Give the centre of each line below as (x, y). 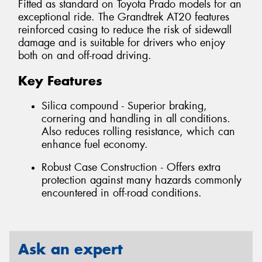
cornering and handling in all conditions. (136, 118)
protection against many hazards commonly (142, 180)
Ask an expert (70, 249)
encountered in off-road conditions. (122, 193)
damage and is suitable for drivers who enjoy (122, 43)
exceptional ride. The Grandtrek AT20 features (124, 17)
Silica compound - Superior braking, (124, 106)
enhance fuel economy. (95, 144)
